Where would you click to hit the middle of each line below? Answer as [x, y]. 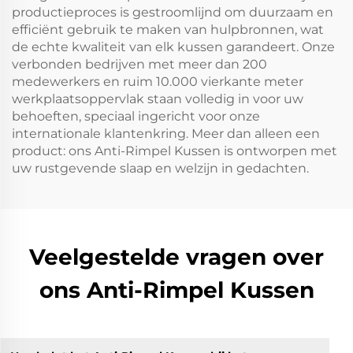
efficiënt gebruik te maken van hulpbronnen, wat [168, 30]
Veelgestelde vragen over [176, 257]
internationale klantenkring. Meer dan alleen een [166, 134]
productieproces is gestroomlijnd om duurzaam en [173, 12]
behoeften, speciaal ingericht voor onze [136, 116]
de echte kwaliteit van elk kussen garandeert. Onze [173, 47]
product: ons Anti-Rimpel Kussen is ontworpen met [175, 151]
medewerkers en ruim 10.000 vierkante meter [158, 82]
